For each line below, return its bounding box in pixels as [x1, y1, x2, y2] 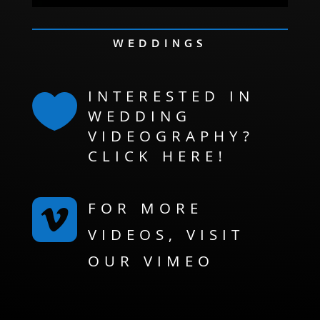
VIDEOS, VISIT [87, 224, 244, 249]
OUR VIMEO [87, 250, 214, 276]
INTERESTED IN [87, 85, 254, 111]
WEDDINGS [112, 36, 207, 50]
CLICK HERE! [87, 145, 227, 171]
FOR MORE [87, 197, 203, 223]
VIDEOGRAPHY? [87, 125, 254, 151]
